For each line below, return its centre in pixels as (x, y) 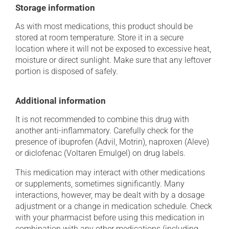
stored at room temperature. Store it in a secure (99, 38)
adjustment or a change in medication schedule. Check (114, 206)
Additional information (61, 101)
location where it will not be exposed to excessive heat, (113, 49)
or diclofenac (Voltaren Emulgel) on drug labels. (100, 153)
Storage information (55, 8)
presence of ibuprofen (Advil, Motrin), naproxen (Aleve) (112, 142)
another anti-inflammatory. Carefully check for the (104, 131)
